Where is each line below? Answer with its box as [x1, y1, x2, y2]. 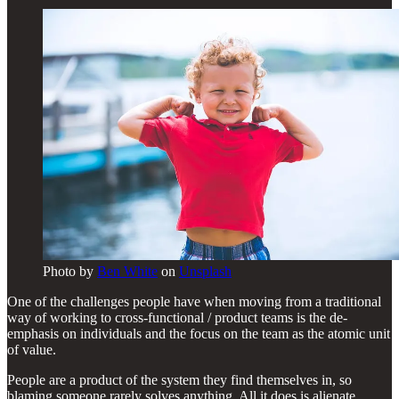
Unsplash [179, 263, 232, 279]
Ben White [97, 263, 158, 279]
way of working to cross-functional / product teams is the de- [7, 309, 347, 325]
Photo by [43, 263, 97, 279]
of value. [7, 341, 56, 357]
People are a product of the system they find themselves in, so [7, 371, 352, 387]
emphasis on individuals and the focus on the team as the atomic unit [7, 325, 390, 341]
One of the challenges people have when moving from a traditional [7, 293, 381, 309]
